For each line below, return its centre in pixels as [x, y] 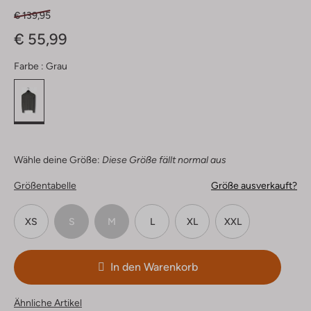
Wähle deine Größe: [57, 160]
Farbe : [29, 66]
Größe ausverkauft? [254, 186]
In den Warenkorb [154, 267]
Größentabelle [45, 186]
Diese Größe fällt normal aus [164, 160]
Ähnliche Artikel [48, 303]
